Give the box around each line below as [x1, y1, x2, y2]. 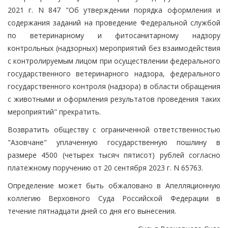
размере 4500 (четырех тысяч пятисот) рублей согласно [8, 150, 220, 160]
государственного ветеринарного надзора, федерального [8, 68, 220, 78]
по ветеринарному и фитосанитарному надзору [8, 30, 220, 40]
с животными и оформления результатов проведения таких [8, 94, 220, 104]
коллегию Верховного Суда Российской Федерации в [8, 193, 220, 203]
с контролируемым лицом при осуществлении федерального [8, 55, 220, 66]
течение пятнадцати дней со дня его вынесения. [8, 206, 176, 216]
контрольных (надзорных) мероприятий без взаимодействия [8, 43, 220, 53]
